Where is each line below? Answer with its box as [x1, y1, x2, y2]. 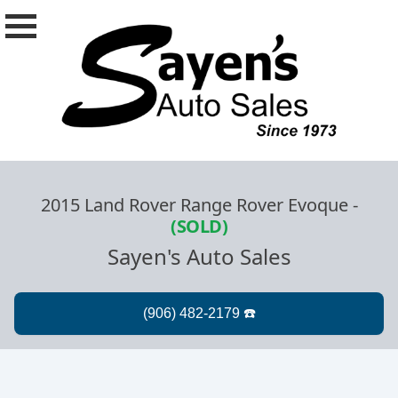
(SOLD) [171, 214, 227, 239]
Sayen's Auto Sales [107, 242, 291, 272]
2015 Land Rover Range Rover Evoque [40, 193, 348, 218]
